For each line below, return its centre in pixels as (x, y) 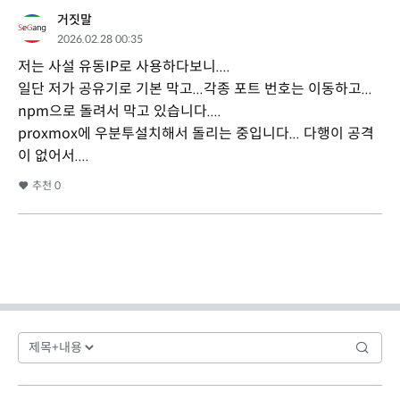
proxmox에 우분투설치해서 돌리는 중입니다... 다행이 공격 (196, 133)
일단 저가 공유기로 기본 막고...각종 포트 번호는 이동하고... (195, 88)
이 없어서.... (55, 155)
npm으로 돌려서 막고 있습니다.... (120, 111)
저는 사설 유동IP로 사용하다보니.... (124, 66)
